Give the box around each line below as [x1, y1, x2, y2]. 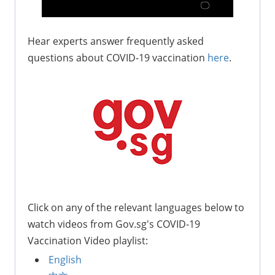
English [48, 252, 82, 266]
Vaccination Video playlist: [28, 233, 148, 247]
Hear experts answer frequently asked [28, 34, 204, 48]
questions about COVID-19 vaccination [28, 50, 207, 64]
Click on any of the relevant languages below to [28, 200, 244, 214]
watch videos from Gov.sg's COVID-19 [28, 217, 200, 231]
